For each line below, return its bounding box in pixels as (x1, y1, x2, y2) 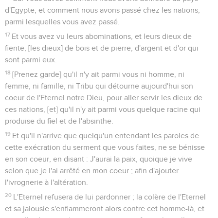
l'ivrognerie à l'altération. (5, 178, 88, 186)
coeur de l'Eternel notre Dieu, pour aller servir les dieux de (5, 93, 202, 102)
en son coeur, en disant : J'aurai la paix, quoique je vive (5, 155, 192, 163)
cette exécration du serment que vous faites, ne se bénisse (5, 143, 205, 151)
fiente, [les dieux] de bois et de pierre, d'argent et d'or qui (5, 44, 199, 52)
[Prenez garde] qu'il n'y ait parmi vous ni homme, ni (12, 70, 185, 78)
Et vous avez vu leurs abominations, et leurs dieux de (12, 32, 192, 40)
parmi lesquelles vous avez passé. (5, 18, 120, 26)
